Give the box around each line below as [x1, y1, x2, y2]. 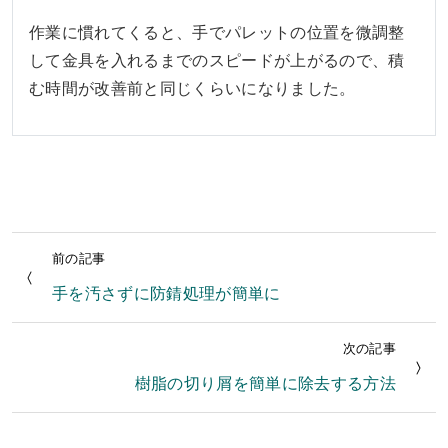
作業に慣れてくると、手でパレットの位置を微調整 [29, 24, 405, 42]
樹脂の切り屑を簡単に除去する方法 [134, 375, 396, 393]
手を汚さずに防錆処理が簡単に [52, 285, 281, 303]
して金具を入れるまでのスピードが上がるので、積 [29, 52, 405, 70]
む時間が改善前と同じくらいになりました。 [29, 80, 356, 98]
